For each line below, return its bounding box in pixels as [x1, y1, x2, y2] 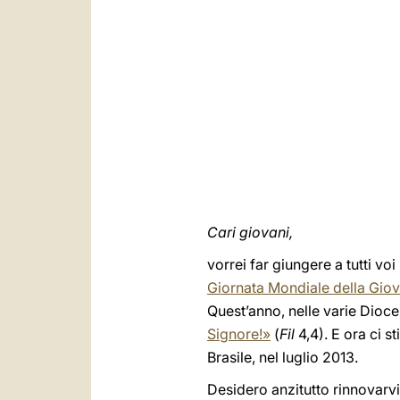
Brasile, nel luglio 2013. [207, 348, 358, 366]
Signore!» [207, 325, 271, 343]
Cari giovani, [207, 223, 293, 241]
